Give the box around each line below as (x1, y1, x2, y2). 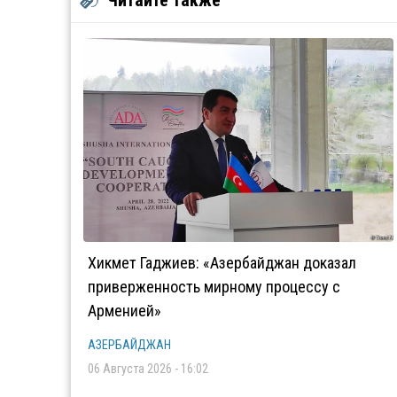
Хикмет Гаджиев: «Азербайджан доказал (88, 253, 356, 272)
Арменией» (88, 301, 161, 320)
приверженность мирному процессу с (88, 277, 340, 296)
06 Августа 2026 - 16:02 (88, 362, 208, 376)
